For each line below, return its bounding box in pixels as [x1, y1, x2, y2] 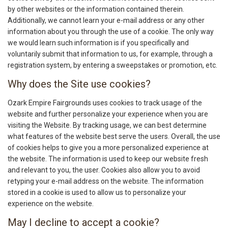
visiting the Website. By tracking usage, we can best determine [8, 121, 207, 130]
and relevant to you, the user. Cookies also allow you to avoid [8, 166, 200, 175]
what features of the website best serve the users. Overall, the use [8, 132, 220, 141]
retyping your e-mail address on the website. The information [8, 177, 204, 186]
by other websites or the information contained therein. [8, 5, 184, 14]
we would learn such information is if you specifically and [8, 39, 189, 47]
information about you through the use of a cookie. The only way [8, 27, 214, 36]
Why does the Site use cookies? [8, 78, 151, 91]
